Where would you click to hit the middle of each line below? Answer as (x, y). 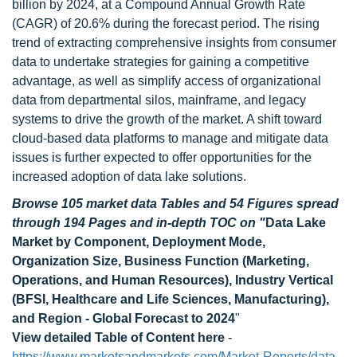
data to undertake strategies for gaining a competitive (161, 62)
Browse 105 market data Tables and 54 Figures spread (175, 204)
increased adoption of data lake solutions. (129, 177)
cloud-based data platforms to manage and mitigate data (170, 138)
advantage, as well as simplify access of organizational (167, 81)
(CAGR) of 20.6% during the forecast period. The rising (166, 24)
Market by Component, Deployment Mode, (139, 242)
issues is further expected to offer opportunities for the (162, 157)
